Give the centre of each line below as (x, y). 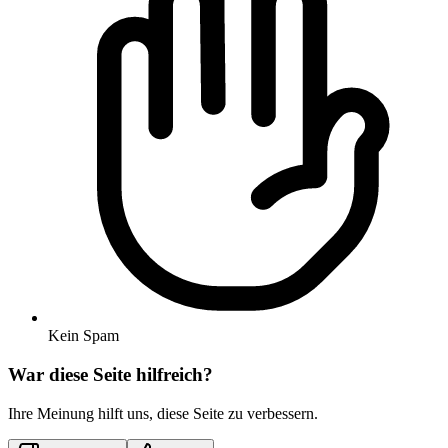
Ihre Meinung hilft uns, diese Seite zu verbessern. (163, 413)
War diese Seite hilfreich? (110, 374)
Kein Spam (83, 336)
